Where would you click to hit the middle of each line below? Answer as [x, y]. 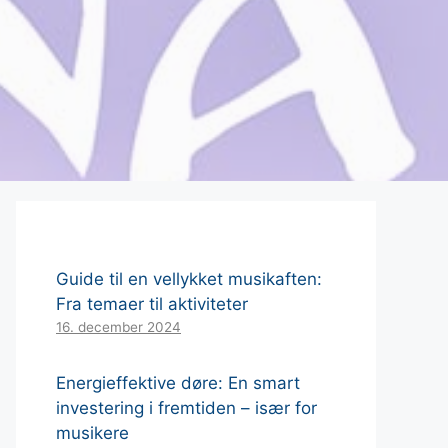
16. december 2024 [118, 326]
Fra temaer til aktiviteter [152, 303]
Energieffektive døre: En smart [178, 382]
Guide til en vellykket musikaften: [189, 278]
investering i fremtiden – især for [186, 407]
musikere [92, 432]
